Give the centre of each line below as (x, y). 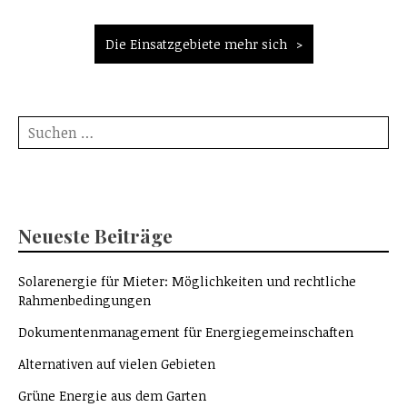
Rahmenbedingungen (84, 301)
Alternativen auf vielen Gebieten (117, 364)
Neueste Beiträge (95, 236)
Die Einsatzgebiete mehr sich (196, 45)
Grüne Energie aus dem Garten (112, 396)
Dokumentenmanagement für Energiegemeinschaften (186, 333)
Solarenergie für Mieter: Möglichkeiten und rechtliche (187, 282)
